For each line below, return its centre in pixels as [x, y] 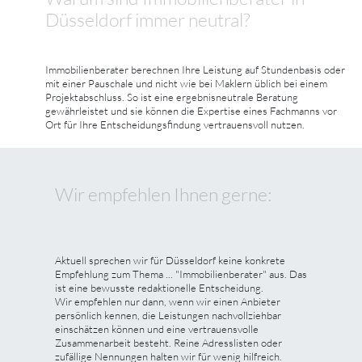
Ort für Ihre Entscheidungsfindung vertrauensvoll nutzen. [175, 124]
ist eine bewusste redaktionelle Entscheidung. [159, 287]
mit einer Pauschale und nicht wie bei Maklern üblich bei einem [186, 83]
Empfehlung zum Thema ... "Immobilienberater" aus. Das [181, 274]
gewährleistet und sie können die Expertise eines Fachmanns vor [191, 110]
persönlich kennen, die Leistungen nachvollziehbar [168, 315]
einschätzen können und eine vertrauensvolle [157, 328]
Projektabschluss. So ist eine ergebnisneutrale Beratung [172, 97]
